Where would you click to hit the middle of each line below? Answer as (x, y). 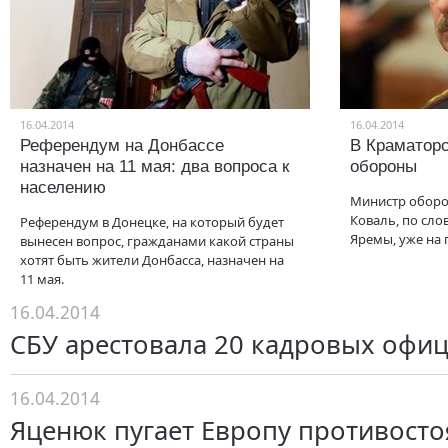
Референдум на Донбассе (122, 145)
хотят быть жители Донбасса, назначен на (152, 260)
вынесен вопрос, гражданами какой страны (157, 241)
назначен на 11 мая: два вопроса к (154, 166)
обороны (383, 166)
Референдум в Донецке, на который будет (152, 222)
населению (63, 187)
